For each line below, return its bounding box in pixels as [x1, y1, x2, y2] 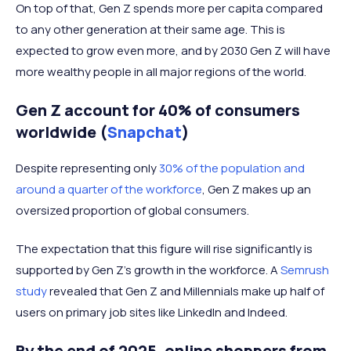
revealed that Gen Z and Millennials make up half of [47, 283, 324, 300]
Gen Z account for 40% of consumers [16, 100, 300, 121]
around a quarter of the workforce [16, 181, 202, 198]
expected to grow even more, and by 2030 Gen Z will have [16, 42, 331, 60]
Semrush [280, 262, 329, 279]
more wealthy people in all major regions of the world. [16, 63, 311, 81]
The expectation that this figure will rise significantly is [16, 241, 313, 258]
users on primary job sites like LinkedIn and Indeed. [16, 304, 288, 321]
